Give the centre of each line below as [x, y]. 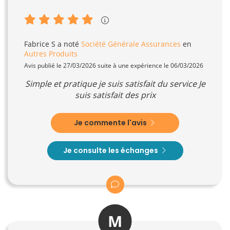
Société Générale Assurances [131, 44]
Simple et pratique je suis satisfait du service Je [115, 83]
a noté [68, 44]
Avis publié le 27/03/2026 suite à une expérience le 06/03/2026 [114, 65]
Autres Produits [51, 53]
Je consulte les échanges [111, 150]
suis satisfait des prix [115, 95]
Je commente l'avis [111, 122]
